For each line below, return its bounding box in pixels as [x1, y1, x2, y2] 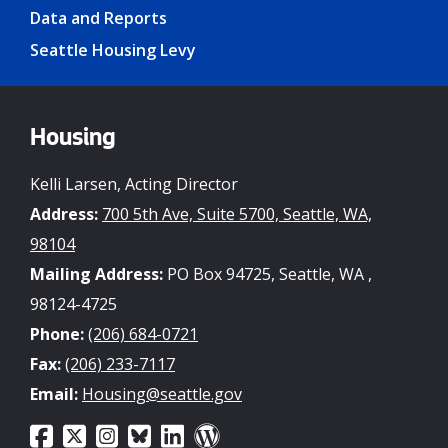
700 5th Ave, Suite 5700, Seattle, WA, [102, 202, 372, 225]
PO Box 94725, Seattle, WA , [163, 262, 372, 285]
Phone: [30, 322, 84, 345]
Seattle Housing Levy [30, 38, 196, 61]
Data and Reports [30, 6, 167, 29]
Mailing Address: [30, 262, 163, 285]
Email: [30, 382, 78, 405]
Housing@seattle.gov [82, 382, 242, 405]
